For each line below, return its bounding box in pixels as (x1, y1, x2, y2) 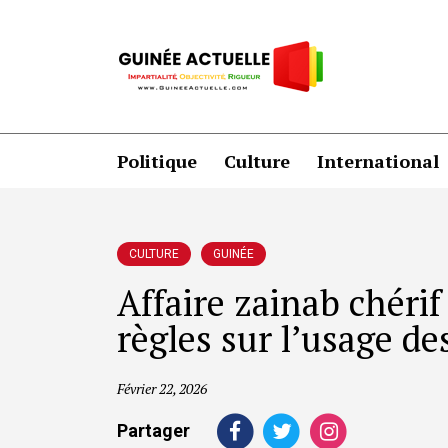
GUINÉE (213, 247, 254, 261)
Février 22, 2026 (117, 379, 207, 398)
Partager (117, 419, 190, 441)
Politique (117, 148, 197, 173)
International (317, 148, 439, 173)
